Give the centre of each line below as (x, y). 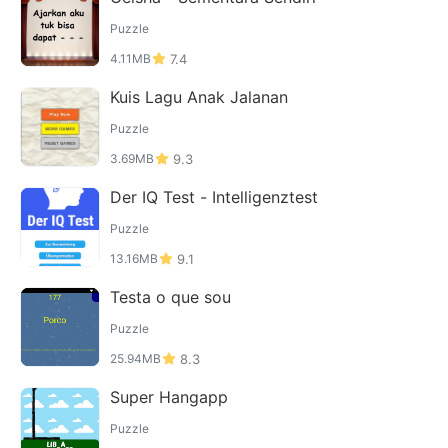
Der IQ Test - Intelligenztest (214, 197)
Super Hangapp (169, 397)
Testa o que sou (170, 297)
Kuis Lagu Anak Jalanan (199, 97)
